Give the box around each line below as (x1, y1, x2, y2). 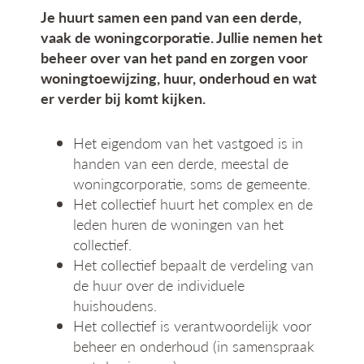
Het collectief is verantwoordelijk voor (73, 315, 311, 336)
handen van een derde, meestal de (73, 153, 288, 173)
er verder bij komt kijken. (41, 88, 206, 108)
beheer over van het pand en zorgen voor (41, 47, 308, 67)
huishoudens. (73, 295, 157, 315)
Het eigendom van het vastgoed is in (73, 132, 303, 153)
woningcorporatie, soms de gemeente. (73, 173, 310, 193)
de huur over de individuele (73, 275, 245, 295)
